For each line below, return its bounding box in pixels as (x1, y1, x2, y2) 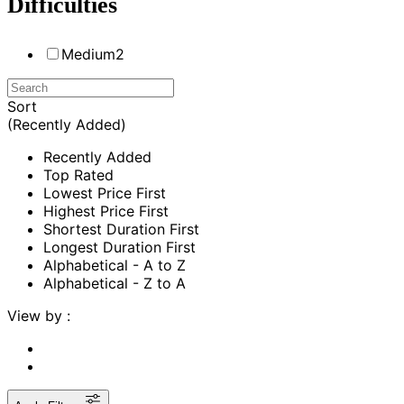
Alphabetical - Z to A (43, 273, 186, 292)
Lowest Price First (43, 183, 166, 202)
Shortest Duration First (43, 219, 199, 238)
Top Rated (43, 165, 114, 184)
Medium (61, 44, 115, 63)
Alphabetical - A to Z (43, 255, 186, 274)
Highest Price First (43, 201, 169, 220)
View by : (7, 306, 70, 325)
